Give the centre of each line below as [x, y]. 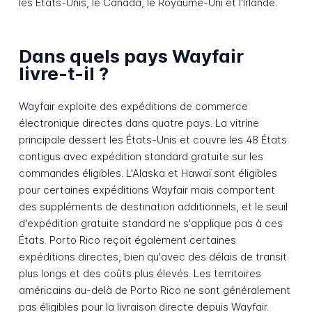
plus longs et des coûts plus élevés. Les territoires [140, 274]
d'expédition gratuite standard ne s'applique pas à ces [150, 224]
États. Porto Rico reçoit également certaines [127, 240]
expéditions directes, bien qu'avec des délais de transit [153, 257]
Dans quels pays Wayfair [131, 56]
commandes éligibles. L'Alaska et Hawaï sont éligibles [148, 173]
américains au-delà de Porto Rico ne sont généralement [154, 290]
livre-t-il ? [63, 74]
